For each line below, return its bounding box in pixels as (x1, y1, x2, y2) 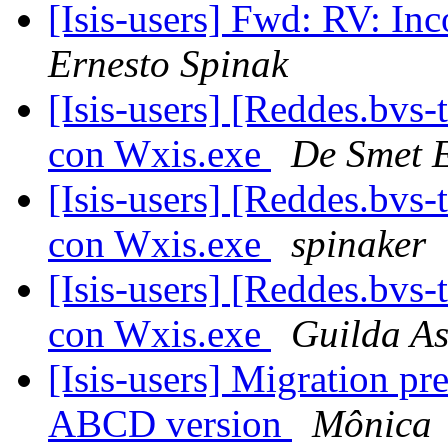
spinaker (291, 222, 426, 266)
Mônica (312, 402, 432, 446)
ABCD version (48, 402, 292, 446)
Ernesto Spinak (48, 42, 288, 86)
